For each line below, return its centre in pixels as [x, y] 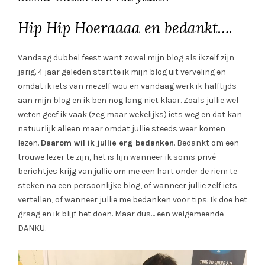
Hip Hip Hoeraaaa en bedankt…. [125, 28]
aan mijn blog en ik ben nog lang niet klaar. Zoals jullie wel [128, 100]
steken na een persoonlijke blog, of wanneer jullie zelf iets [127, 185]
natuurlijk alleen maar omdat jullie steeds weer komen [122, 128]
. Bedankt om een [206, 143]
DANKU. [32, 228]
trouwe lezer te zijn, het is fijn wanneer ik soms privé [117, 157]
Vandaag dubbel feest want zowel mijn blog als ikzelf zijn [126, 57]
